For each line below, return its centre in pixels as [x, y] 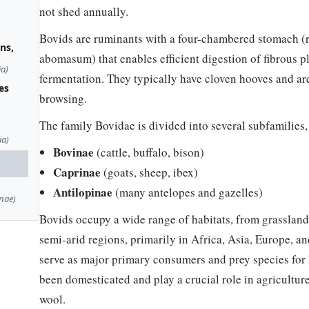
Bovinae [74, 152]
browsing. [63, 99]
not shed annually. [84, 12]
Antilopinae [83, 192]
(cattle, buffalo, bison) [149, 152]
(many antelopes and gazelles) [188, 192]
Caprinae [77, 172]
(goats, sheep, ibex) [150, 172]
